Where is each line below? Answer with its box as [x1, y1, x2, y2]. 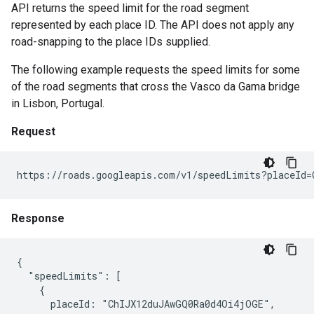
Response [11, 212, 64, 225]
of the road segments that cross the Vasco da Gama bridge [11, 80, 300, 93]
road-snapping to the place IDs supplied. [11, 35, 210, 48]
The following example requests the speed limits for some [11, 63, 300, 76]
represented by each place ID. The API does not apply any [11, 18, 294, 32]
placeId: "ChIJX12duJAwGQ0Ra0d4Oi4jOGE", [17, 297, 275, 310]
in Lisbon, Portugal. [11, 97, 104, 110]
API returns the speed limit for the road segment [11, 1, 249, 15]
